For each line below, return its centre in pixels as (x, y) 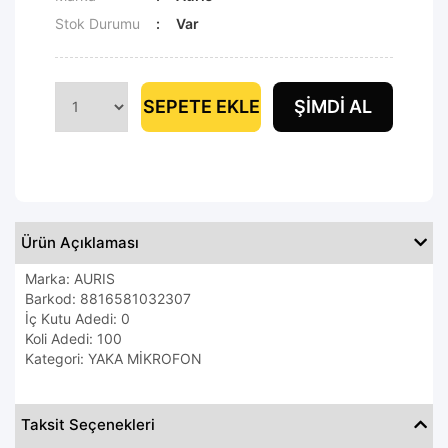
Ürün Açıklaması (80, 242)
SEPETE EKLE (201, 106)
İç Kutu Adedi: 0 (77, 318)
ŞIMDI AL (333, 106)
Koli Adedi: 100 (73, 338)
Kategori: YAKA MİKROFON (113, 358)
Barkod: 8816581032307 (108, 298)
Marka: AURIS (70, 278)
